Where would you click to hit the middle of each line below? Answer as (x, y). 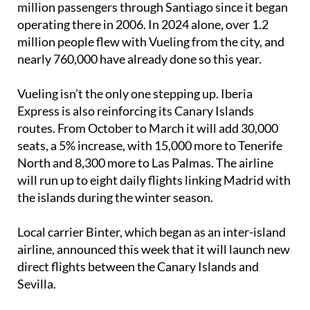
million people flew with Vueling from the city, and (151, 67)
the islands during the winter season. (115, 222)
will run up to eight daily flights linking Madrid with (154, 205)
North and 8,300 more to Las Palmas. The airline (145, 188)
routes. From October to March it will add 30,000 (148, 153)
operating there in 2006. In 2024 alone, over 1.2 (143, 49)
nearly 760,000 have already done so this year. (139, 84)
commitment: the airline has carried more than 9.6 (151, 15)
